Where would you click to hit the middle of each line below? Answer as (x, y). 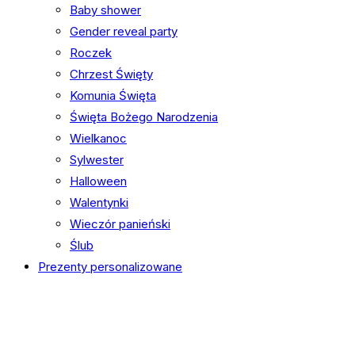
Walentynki (99, 202)
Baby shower (105, 10)
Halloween (98, 181)
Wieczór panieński (120, 224)
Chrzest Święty (111, 74)
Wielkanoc (98, 138)
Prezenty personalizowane (110, 267)
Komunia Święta (113, 95)
